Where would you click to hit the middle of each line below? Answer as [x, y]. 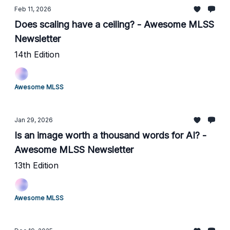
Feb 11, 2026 [33, 9]
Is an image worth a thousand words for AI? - [110, 135]
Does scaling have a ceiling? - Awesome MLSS [114, 24]
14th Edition [37, 54]
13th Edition [36, 165]
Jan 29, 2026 [34, 120]
